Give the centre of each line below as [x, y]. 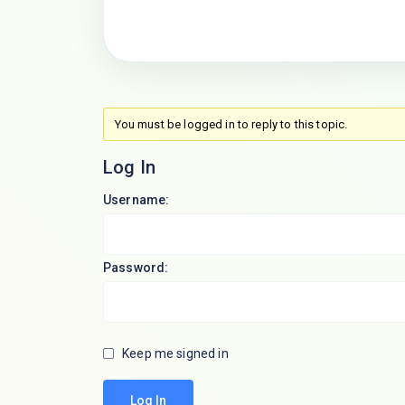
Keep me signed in [175, 353]
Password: [136, 267]
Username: [137, 199]
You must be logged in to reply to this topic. [231, 124]
